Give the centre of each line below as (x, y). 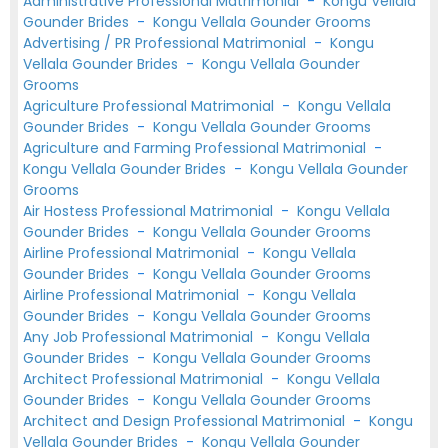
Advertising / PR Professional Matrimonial (166, 43)
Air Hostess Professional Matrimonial (150, 211)
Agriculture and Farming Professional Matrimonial (196, 148)
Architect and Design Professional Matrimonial (186, 421)
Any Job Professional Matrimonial (140, 337)
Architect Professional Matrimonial (145, 379)
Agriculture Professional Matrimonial (150, 106)
